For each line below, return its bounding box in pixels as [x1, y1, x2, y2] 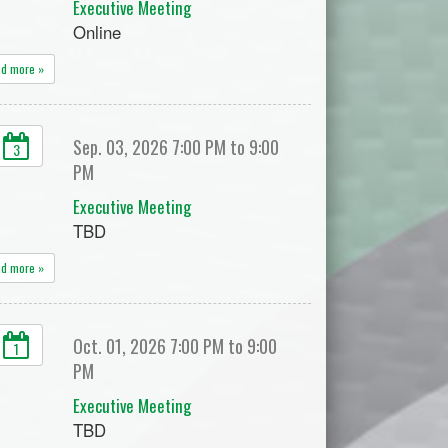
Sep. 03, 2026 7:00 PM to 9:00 [73, 134, 280, 160]
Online [73, 20, 122, 44]
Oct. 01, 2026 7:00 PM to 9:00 [73, 333, 278, 359]
